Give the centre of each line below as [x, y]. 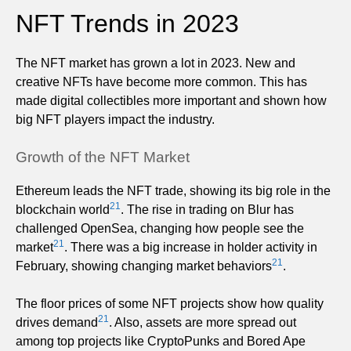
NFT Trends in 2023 [127, 23]
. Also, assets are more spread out [203, 322]
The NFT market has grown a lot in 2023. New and [156, 63]
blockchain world [63, 209]
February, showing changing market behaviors [144, 266]
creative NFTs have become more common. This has [161, 81]
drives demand [57, 322]
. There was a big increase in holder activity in [191, 247]
